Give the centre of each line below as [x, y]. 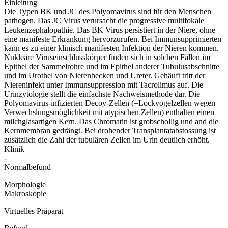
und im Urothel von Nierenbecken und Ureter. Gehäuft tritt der [105, 75]
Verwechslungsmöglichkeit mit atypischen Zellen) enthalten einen [109, 112]
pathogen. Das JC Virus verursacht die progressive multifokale [104, 20]
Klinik [14, 149]
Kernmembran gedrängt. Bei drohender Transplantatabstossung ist [110, 130]
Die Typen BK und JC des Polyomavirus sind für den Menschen [108, 11]
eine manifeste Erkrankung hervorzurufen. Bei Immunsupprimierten [113, 39]
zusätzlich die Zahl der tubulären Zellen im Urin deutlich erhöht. [107, 139]
